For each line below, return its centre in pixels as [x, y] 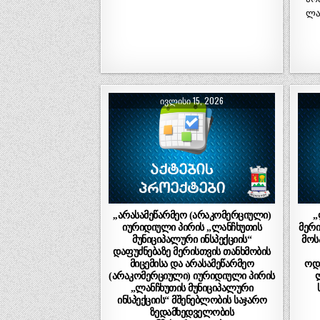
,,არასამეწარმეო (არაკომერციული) [192, 215]
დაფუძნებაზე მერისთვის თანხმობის [192, 251]
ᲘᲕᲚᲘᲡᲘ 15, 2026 [192, 100]
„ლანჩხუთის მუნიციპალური [192, 287]
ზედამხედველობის [192, 312]
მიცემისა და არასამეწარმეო [192, 263]
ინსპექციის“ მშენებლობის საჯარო [192, 300]
